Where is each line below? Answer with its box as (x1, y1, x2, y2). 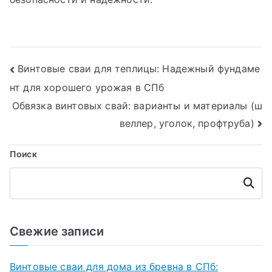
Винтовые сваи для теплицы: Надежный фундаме (18, 63, 260, 75)
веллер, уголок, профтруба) (119, 117, 254, 129)
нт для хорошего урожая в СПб (10, 81, 165, 94)
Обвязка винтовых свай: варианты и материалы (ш (12, 100, 262, 112)
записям (9, 109, 90, 134)
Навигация (9, 59, 112, 84)
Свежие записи (10, 224, 104, 239)
